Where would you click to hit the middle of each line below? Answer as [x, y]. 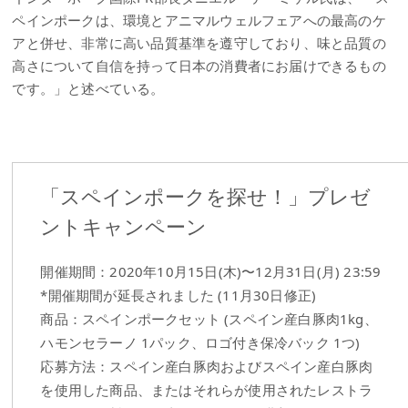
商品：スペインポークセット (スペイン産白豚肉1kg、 [209, 318]
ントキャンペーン [124, 225]
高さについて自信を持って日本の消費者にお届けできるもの [199, 65]
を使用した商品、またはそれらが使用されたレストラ [207, 389]
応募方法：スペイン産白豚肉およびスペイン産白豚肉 [207, 366]
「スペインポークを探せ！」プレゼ [206, 195]
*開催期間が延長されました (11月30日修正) [178, 295]
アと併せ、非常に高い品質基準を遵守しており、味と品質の [199, 42]
